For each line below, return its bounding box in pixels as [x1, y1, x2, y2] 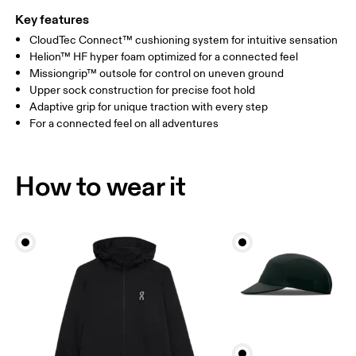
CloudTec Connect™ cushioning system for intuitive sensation [29, 33, 339, 48]
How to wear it [15, 169, 186, 203]
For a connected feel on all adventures [29, 117, 219, 131]
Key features [15, 11, 90, 28]
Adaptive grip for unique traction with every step [29, 100, 269, 114]
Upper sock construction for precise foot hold [29, 83, 256, 98]
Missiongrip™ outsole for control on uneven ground [29, 67, 284, 81]
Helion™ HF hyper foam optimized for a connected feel [29, 50, 299, 64]
